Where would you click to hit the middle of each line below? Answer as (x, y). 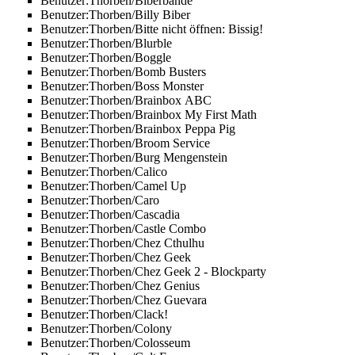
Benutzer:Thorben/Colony (106, 329)
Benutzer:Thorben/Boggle (105, 58)
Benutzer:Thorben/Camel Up (113, 186)
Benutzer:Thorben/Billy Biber (115, 15)
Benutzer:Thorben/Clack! (104, 315)
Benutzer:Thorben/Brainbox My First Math (148, 115)
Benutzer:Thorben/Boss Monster (122, 86)
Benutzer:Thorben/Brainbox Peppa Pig (137, 129)
